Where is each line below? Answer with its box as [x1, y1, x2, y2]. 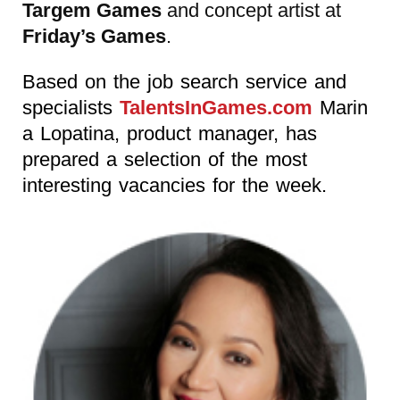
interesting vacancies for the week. [22, 173, 327, 196]
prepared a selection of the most [22, 147, 307, 171]
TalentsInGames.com [120, 96, 312, 119]
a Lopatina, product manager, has [22, 121, 317, 145]
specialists [22, 96, 120, 119]
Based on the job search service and [22, 70, 346, 93]
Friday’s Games [22, 24, 166, 47]
